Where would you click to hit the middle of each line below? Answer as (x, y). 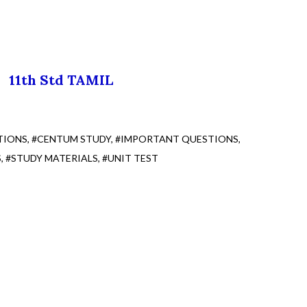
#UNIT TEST (130, 158)
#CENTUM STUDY (71, 139)
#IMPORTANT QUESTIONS (177, 139)
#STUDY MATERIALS (52, 158)
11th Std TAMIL (64, 80)
